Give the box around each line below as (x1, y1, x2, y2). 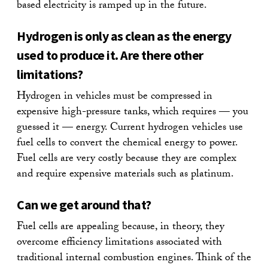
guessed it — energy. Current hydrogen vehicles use (17, 118, 243, 138)
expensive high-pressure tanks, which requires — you (17, 103, 248, 122)
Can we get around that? (17, 196, 151, 213)
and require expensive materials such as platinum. (17, 165, 234, 184)
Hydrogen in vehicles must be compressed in (17, 87, 212, 106)
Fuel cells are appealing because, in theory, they (17, 218, 224, 237)
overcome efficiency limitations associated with (17, 233, 222, 252)
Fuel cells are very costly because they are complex (17, 150, 236, 169)
